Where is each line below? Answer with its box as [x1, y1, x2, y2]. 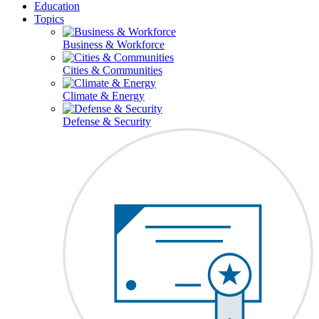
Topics [34, 13, 64, 25]
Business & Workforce [63, 38, 164, 51]
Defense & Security [63, 115, 151, 127]
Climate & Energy [63, 90, 145, 102]
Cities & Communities [63, 64, 162, 76]
